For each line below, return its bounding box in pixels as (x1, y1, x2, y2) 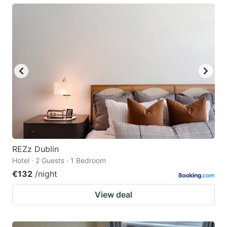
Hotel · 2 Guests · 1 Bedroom (12, 156, 106, 165)
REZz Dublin (12, 143, 59, 154)
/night (35, 168, 57, 179)
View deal (95, 189, 132, 200)
